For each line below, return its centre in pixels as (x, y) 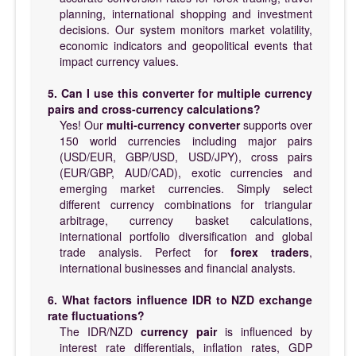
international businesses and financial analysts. (178, 267)
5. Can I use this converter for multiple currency (180, 93)
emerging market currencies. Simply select (186, 188)
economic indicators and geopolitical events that (186, 45)
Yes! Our (83, 124)
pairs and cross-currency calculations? (154, 108)
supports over (276, 124)
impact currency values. (119, 61)
